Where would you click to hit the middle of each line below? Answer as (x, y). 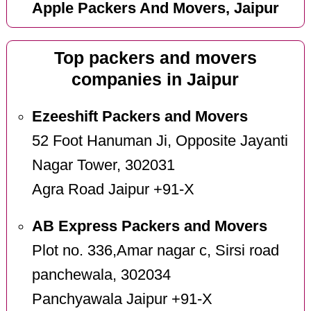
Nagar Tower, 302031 (103, 166)
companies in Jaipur (155, 79)
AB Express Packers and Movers (149, 227)
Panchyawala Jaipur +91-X (122, 300)
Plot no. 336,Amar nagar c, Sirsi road (155, 251)
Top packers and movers (155, 58)
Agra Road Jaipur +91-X (113, 190)
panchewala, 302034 (101, 275)
